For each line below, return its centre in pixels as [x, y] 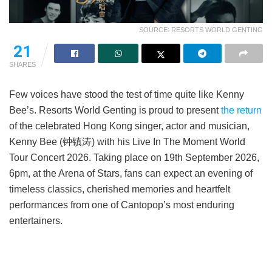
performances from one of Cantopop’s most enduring [122, 205]
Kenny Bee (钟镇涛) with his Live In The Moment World [127, 141]
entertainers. [36, 220]
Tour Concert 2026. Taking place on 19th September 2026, [134, 157]
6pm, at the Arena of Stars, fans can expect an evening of [131, 173]
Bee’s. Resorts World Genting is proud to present [115, 110]
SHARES [22, 64]
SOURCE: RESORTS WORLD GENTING [201, 29]
